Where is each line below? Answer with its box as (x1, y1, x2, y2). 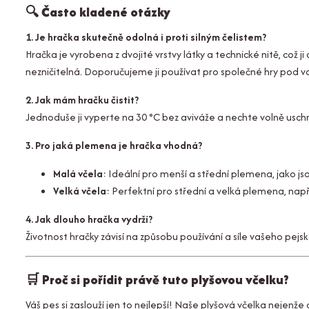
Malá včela (53, 166, 103, 181)
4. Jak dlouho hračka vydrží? (26, 212, 152, 226)
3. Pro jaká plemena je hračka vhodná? (26, 138, 202, 152)
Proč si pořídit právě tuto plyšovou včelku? (42, 270, 289, 289)
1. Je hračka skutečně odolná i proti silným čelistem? (26, 30, 266, 44)
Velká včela (53, 183, 106, 198)
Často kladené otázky (41, 3, 170, 21)
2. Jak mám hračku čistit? (26, 92, 139, 107)
